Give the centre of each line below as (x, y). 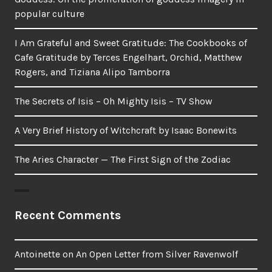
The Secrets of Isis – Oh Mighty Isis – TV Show (114, 101)
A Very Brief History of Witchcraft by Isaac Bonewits (126, 130)
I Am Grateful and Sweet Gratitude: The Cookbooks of (131, 43)
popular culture (49, 14)
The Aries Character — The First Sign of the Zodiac (123, 159)
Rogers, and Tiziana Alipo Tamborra (92, 72)
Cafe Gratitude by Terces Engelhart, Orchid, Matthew (128, 57)
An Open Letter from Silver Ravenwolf (157, 254)
